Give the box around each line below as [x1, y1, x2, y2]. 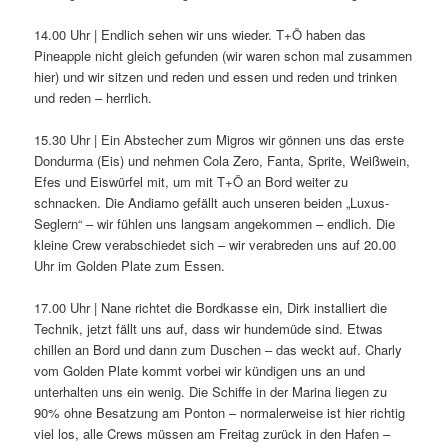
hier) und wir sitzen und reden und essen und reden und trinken [34, 66, 398, 86]
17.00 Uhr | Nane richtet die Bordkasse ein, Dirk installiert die [34, 298, 388, 318]
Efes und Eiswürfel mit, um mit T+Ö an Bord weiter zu [34, 172, 349, 192]
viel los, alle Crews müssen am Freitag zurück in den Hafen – [34, 424, 391, 444]
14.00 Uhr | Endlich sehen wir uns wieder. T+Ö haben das [34, 24, 367, 44]
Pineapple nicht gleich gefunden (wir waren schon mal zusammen [34, 45, 413, 65]
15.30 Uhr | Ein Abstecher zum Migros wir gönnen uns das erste [34, 130, 405, 150]
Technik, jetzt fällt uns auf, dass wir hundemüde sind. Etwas [34, 319, 384, 339]
